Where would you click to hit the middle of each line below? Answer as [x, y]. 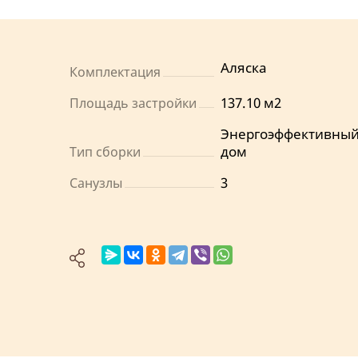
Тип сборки [105, 151]
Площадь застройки [133, 103]
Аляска [243, 67]
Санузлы [96, 183]
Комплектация [115, 72]
